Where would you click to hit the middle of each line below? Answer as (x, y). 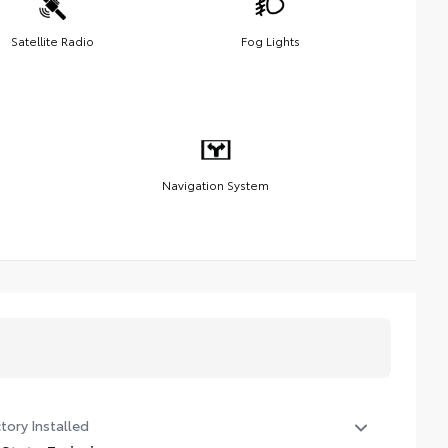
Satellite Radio (52, 41)
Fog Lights (270, 41)
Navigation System (215, 185)
